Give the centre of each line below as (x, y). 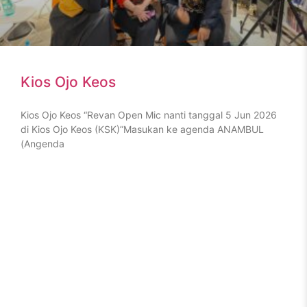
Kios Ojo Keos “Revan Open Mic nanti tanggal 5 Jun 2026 (149, 114)
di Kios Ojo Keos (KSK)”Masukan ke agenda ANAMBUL (142, 129)
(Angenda (42, 143)
